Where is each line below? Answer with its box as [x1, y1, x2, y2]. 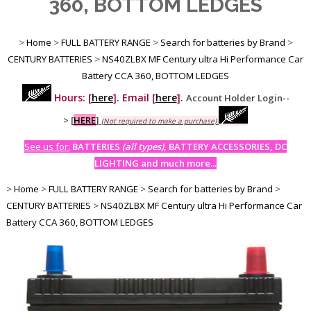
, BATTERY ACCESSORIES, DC [164, 140, 287, 153]
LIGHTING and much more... [94, 156, 217, 169]
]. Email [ [112, 90, 155, 104]
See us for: [24, 140, 70, 153]
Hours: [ [51, 90, 92, 104]
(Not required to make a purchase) [101, 115, 217, 126]
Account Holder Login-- [185, 91, 289, 104]
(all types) [122, 140, 164, 153]
